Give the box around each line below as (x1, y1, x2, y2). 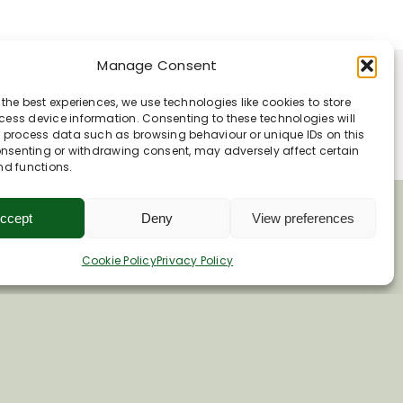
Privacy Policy (156, 253, 234, 268)
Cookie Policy (81, 253, 157, 268)
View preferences (251, 210, 354, 226)
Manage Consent (97, 56, 218, 75)
